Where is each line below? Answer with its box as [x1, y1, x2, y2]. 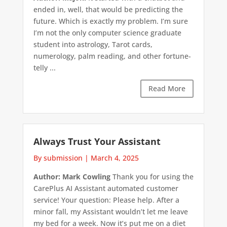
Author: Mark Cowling [33, 171, 110, 181]
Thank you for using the [110, 171, 194, 181]
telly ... [33, 63, 56, 73]
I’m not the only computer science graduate [33, 28, 181, 38]
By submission [33, 153, 83, 163]
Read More [148, 84, 186, 94]
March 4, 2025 [90, 153, 139, 163]
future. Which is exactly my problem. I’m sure [33, 16, 188, 26]
